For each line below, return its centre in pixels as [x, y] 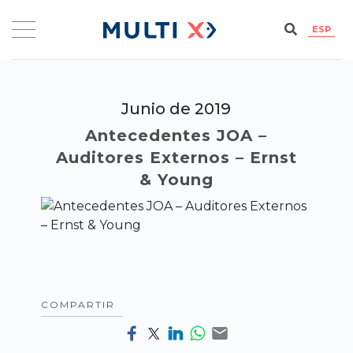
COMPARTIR [78, 304]
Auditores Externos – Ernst [176, 157]
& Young [176, 179]
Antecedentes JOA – [176, 135]
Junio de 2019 [176, 108]
